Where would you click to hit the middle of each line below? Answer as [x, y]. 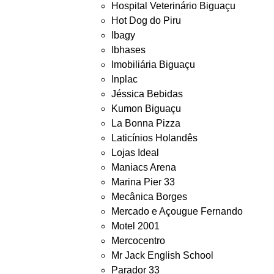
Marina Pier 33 [143, 182]
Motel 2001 [135, 226]
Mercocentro [138, 241]
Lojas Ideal [135, 153]
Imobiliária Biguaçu [153, 65]
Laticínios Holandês [154, 138]
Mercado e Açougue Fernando [177, 211]
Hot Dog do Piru [146, 20]
